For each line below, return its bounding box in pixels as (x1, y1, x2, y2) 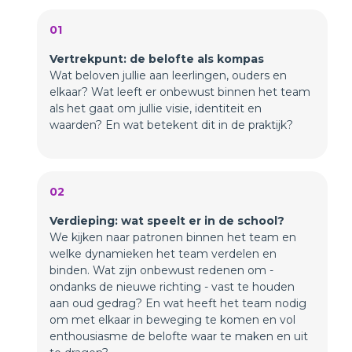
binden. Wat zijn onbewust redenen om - (49, 263, 273, 277)
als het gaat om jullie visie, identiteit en (49, 101, 262, 115)
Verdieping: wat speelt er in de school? (49, 214, 284, 228)
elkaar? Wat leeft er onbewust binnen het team (49, 85, 310, 99)
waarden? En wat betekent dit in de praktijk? (49, 118, 293, 132)
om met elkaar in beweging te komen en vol (49, 313, 295, 327)
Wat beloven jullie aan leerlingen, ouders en (49, 68, 287, 82)
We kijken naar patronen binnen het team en (49, 230, 296, 244)
